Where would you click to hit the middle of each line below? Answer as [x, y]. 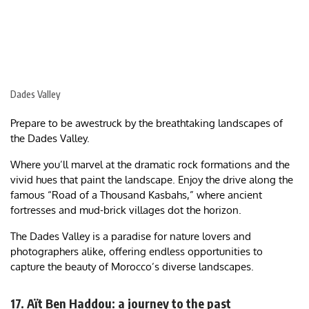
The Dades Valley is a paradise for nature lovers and [131, 237]
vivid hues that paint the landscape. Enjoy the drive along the [152, 180]
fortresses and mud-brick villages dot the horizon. [127, 210]
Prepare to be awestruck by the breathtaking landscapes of [147, 123]
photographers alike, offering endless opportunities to [137, 252]
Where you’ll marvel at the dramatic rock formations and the [150, 165]
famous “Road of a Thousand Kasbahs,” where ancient [136, 195]
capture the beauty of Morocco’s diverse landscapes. [132, 267]
